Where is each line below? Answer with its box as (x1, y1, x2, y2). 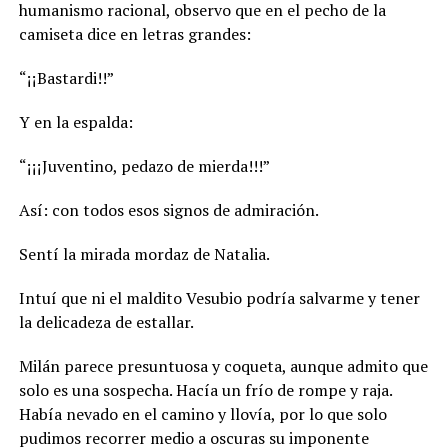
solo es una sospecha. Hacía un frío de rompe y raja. (18, 378, 392, 401)
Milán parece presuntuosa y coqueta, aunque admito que (18, 354, 428, 377)
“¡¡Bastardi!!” (18, 66, 114, 89)
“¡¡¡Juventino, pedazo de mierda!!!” (18, 154, 270, 177)
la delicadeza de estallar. (18, 310, 194, 333)
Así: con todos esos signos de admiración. (18, 198, 319, 221)
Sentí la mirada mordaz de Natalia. (18, 242, 270, 265)
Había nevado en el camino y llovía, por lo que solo (18, 402, 387, 425)
